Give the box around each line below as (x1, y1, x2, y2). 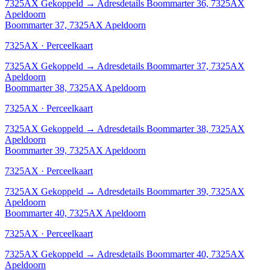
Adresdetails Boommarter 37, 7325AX (97, 60, 245, 71)
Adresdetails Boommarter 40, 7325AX (97, 248, 245, 259)
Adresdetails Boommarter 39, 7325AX (97, 186, 245, 196)
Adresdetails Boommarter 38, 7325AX (97, 123, 245, 134)
